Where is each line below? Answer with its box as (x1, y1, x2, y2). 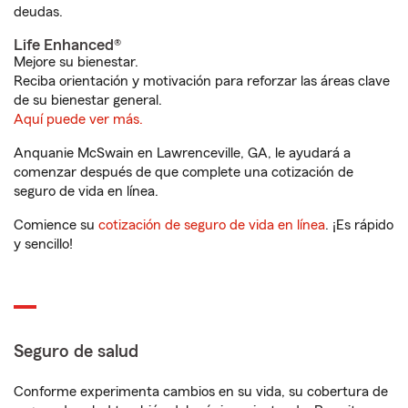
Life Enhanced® (14, 36, 121, 54)
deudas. (14, 5, 63, 20)
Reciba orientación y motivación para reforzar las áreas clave (14, 74, 390, 89)
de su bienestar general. (14, 93, 162, 108)
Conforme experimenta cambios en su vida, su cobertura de (14, 384, 388, 400)
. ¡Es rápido (325, 218, 393, 233)
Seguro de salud (14, 342, 138, 362)
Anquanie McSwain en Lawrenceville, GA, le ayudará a (14, 146, 351, 161)
